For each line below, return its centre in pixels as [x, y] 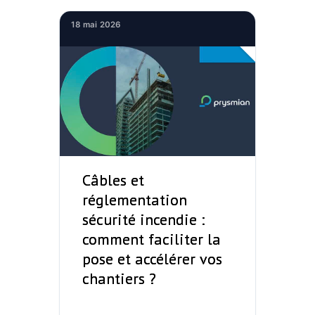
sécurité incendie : [143, 220]
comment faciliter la [152, 239]
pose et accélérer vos [152, 259]
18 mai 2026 [96, 24]
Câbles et [113, 180]
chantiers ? [119, 279]
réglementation [135, 200]
